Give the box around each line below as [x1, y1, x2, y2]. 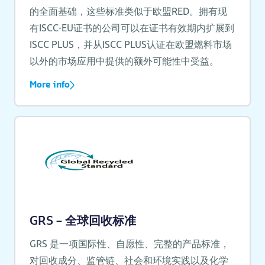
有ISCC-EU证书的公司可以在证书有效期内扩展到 [29, 22, 234, 33]
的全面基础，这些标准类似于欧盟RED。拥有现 [29, 5, 227, 17]
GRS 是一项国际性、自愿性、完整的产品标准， [29, 238, 230, 249]
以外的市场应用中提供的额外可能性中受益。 [29, 55, 219, 66]
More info [29, 80, 70, 89]
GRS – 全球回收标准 [29, 215, 136, 227]
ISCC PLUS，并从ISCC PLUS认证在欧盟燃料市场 [29, 38, 232, 50]
